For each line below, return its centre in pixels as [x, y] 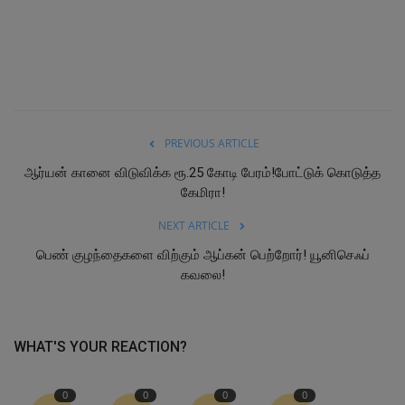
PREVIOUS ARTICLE [212, 144]
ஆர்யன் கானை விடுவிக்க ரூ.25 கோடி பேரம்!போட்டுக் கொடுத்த [202, 173]
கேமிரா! [202, 193]
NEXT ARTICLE [193, 226]
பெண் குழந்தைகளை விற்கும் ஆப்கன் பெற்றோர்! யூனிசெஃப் [202, 255]
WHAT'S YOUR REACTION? [100, 347]
